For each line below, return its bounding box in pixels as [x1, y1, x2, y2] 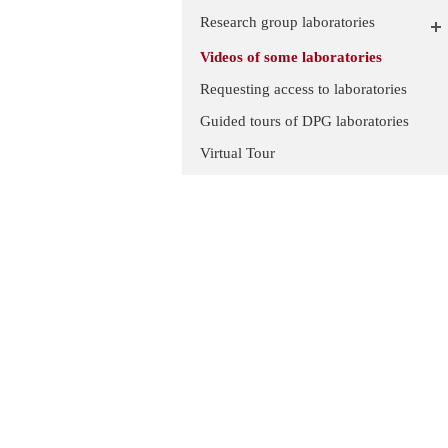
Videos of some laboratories [200, 48, 382, 65]
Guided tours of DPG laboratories [200, 112, 409, 129]
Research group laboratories [200, 13, 375, 30]
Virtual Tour [200, 144, 275, 161]
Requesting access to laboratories [200, 80, 407, 97]
